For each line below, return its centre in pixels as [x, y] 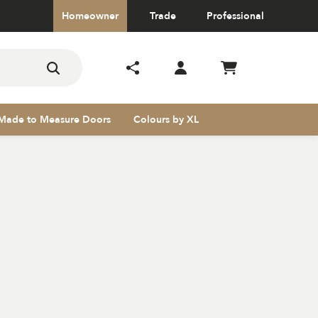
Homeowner [90, 16]
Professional [235, 16]
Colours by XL [166, 120]
